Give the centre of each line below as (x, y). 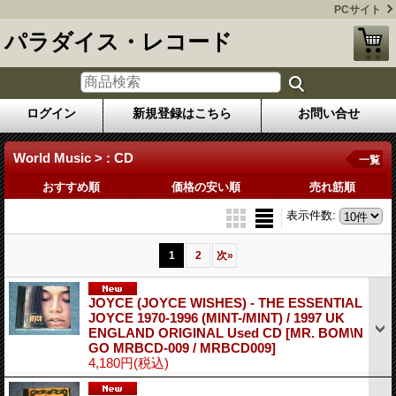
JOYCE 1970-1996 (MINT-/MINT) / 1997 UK (217, 317)
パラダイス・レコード (118, 42)
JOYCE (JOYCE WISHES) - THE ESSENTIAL (225, 302)
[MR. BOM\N (324, 332)
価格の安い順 (206, 187)
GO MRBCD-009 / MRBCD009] (182, 347)
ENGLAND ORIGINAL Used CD (187, 332)
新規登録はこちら (182, 113)
